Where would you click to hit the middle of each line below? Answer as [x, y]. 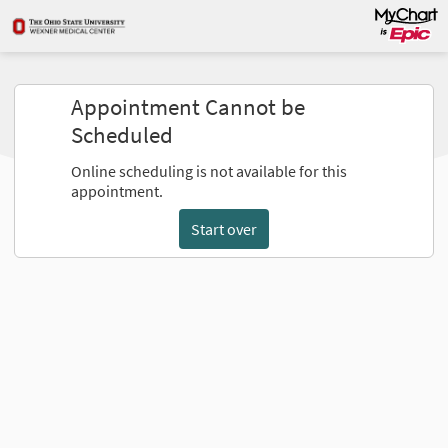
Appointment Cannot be [188, 107]
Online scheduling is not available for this [209, 171]
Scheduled [122, 135]
